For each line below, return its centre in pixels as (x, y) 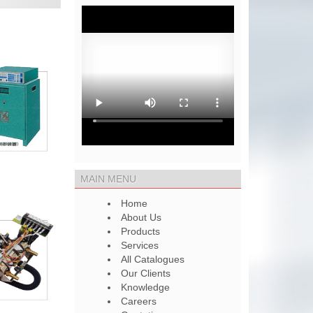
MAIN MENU (109, 179)
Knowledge (146, 287)
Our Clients (146, 273)
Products (141, 231)
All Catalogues (153, 259)
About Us (141, 217)
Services (140, 245)
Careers (139, 301)
